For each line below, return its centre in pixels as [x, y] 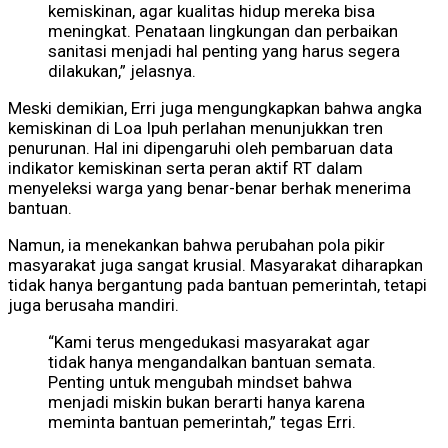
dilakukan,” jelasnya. [122, 71]
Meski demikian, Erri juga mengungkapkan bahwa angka [215, 108]
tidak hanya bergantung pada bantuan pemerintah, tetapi [217, 285]
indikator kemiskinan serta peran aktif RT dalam [185, 168]
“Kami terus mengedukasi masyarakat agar [209, 342]
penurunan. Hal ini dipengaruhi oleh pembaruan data [200, 148]
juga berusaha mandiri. [93, 305]
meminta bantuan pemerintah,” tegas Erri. [202, 422]
